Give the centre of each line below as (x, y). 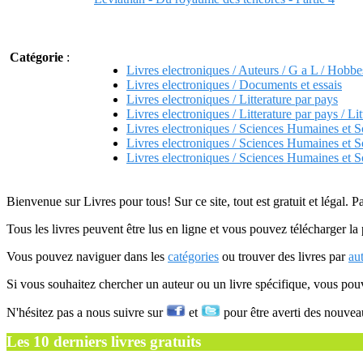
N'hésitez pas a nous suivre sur (86, 312)
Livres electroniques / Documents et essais (234, 85)
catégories (193, 256)
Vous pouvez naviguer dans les (87, 256)
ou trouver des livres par (284, 256)
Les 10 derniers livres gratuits (104, 342)
